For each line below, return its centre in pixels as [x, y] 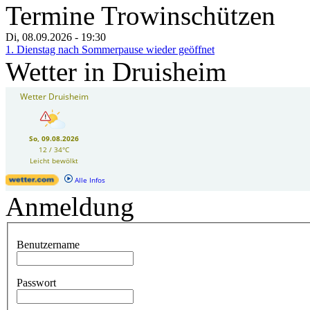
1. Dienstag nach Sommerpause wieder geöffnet [110, 49]
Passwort [36, 282]
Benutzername [48, 244]
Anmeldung [70, 207]
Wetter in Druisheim [116, 72]
